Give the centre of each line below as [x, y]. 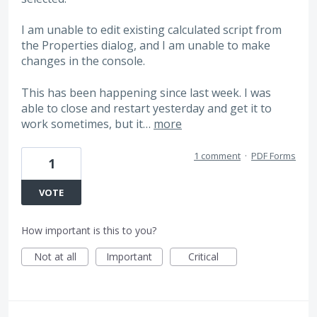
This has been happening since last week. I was [146, 92]
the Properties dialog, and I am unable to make [146, 46]
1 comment [217, 156]
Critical [203, 257]
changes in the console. [83, 61]
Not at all [55, 257]
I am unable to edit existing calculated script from [151, 30]
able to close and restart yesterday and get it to [146, 108]
